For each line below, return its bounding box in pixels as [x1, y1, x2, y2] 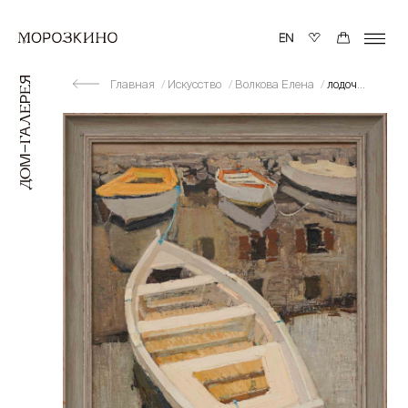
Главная [109, 76, 158, 90]
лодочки [327, 76, 358, 90]
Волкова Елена [234, 76, 317, 90]
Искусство [168, 76, 225, 90]
